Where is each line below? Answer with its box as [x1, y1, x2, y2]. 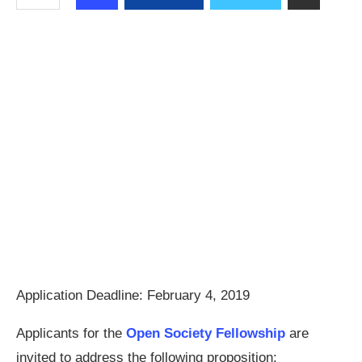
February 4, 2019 [147, 288, 250, 304]
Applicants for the [16, 326, 122, 342]
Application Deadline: [16, 288, 147, 304]
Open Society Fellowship [126, 326, 285, 342]
